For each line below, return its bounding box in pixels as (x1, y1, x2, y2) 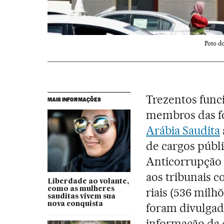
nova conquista (47, 200, 103, 208)
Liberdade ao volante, (47, 178, 129, 185)
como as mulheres (47, 185, 114, 193)
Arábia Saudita (146, 123, 220, 137)
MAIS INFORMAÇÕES (47, 95, 101, 103)
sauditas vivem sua (47, 193, 115, 200)
